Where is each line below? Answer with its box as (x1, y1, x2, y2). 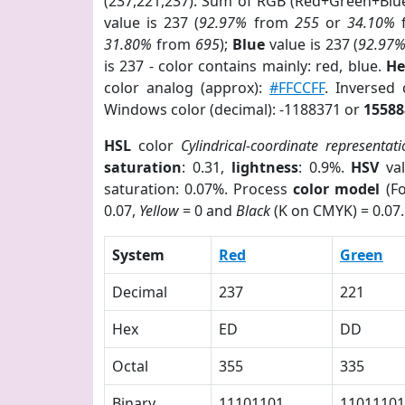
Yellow (139, 201, 179, 221)
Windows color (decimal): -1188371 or (104, 99, 363, 119)
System (112, 245, 165, 265)
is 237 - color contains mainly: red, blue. (104, 56, 386, 76)
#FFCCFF (268, 78, 325, 98)
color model (293, 179, 381, 199)
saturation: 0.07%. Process (104, 179, 294, 199)
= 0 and (179, 201, 236, 221)
